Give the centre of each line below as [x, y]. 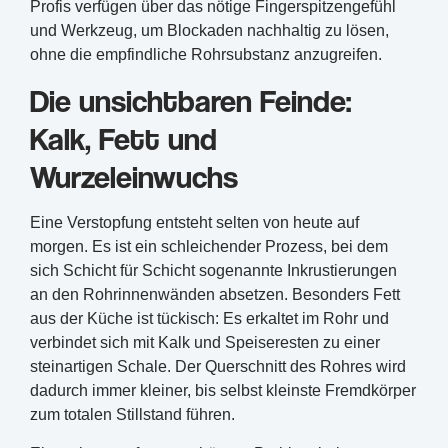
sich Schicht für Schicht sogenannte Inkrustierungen [213, 271]
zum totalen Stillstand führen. [132, 415]
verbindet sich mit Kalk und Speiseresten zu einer [205, 343]
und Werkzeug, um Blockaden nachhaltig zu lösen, [209, 30]
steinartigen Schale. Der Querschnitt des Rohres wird [218, 367]
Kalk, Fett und [123, 138]
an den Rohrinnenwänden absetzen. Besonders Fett [215, 295]
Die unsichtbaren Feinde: [190, 100]
